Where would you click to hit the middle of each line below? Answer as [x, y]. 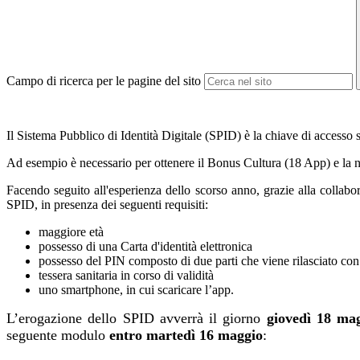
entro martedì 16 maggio [186, 335]
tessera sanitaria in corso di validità [126, 276]
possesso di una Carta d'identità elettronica [145, 247]
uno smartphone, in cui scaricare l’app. [136, 290]
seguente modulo [58, 335]
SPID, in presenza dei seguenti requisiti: [107, 205]
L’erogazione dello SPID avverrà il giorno [137, 319]
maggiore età [71, 232]
